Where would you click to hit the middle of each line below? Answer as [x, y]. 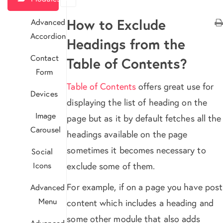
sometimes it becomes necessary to [136, 150]
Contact [45, 57]
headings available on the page [127, 134]
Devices [44, 93]
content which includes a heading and [140, 203]
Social [42, 151]
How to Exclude [116, 25]
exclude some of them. [111, 166]
